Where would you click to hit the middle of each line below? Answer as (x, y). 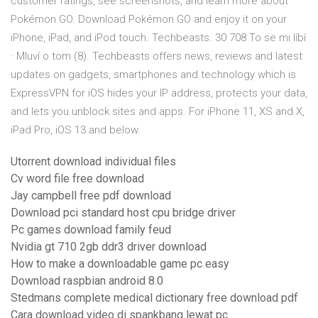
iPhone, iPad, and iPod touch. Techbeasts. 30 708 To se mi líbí (158, 38)
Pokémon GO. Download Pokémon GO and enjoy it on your (149, 20)
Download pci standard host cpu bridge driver (123, 213)
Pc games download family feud (91, 230)
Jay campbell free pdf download (91, 196)
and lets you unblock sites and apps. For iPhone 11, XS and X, (158, 112)
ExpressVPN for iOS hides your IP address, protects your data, (159, 93)
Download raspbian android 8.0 (87, 281)
